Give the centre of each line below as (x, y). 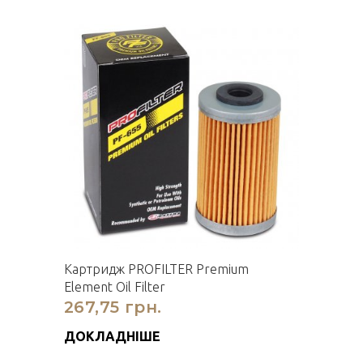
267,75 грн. (113, 307)
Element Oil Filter (115, 287)
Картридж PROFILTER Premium (156, 269)
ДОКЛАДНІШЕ (112, 336)
